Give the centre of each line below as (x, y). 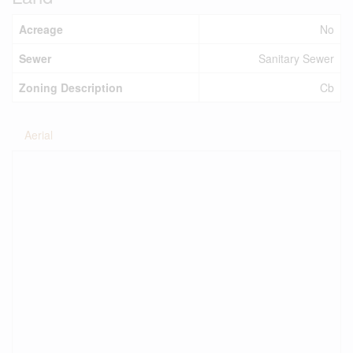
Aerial (39, 135)
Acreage (41, 29)
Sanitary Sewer (296, 58)
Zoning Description (71, 87)
